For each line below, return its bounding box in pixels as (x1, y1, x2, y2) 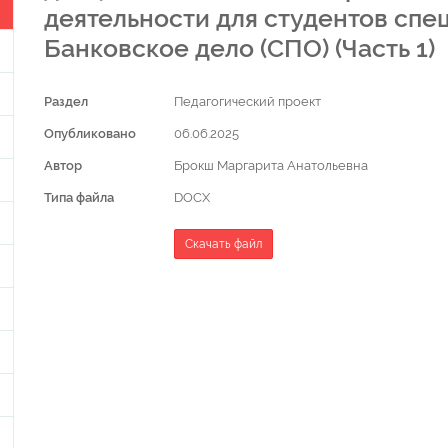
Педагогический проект (173, 94, 321, 109)
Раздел (44, 94, 88, 109)
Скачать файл (184, 237, 262, 251)
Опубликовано (44, 126, 136, 141)
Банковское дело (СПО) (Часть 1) (44, 32, 435, 63)
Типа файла (44, 190, 114, 205)
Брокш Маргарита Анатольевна (173, 158, 368, 173)
